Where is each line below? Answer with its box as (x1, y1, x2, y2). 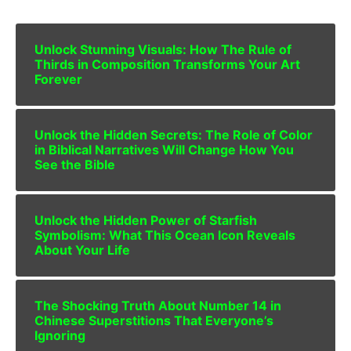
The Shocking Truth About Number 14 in (34, 298, 281, 314)
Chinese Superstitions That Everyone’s (34, 313, 273, 329)
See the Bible (34, 157, 115, 173)
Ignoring (34, 327, 85, 344)
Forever (34, 71, 82, 88)
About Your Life (34, 242, 130, 259)
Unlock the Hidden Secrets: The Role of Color (34, 127, 313, 143)
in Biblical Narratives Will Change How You (34, 142, 294, 158)
